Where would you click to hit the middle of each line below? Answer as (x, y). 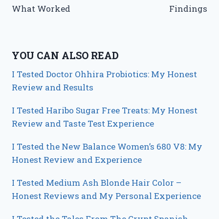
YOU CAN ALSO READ (65, 55)
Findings (188, 9)
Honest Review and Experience (77, 159)
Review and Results (53, 87)
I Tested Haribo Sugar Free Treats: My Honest (105, 110)
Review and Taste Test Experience (83, 123)
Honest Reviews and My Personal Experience (106, 196)
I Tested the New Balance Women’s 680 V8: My (107, 146)
